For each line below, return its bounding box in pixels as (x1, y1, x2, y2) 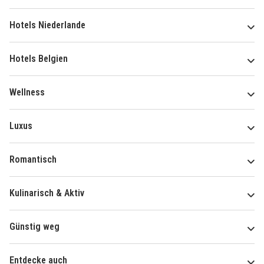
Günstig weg (9, 220, 60, 232)
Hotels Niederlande (9, 19, 85, 31)
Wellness (9, 86, 45, 98)
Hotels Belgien (9, 52, 68, 64)
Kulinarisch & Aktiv (9, 187, 84, 199)
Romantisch (9, 153, 57, 165)
